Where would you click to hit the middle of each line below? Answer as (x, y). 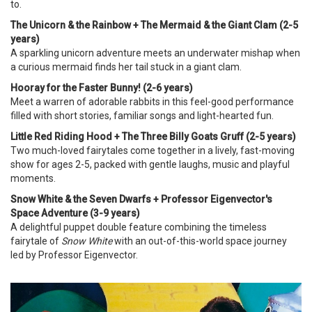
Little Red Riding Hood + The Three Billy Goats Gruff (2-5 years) (153, 137)
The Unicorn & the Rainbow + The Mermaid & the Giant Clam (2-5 (154, 25)
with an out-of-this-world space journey (200, 241)
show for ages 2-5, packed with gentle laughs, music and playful (150, 165)
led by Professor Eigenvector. (74, 255)
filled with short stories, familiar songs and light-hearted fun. (142, 116)
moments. (33, 179)
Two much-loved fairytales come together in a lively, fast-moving (153, 151)
